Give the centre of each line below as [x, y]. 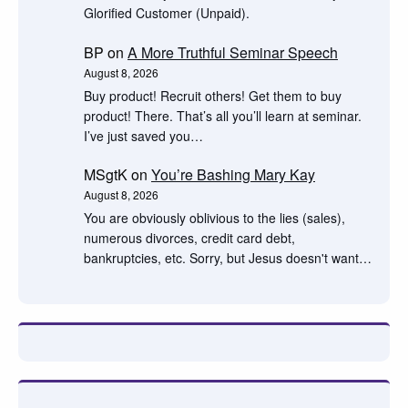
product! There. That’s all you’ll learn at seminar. [223, 115]
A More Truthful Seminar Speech [233, 52]
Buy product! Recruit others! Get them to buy [213, 95]
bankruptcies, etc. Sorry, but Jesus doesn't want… [228, 258]
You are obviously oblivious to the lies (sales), [214, 218]
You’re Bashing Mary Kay [233, 175]
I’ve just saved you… [143, 135]
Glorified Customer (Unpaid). [167, 12]
